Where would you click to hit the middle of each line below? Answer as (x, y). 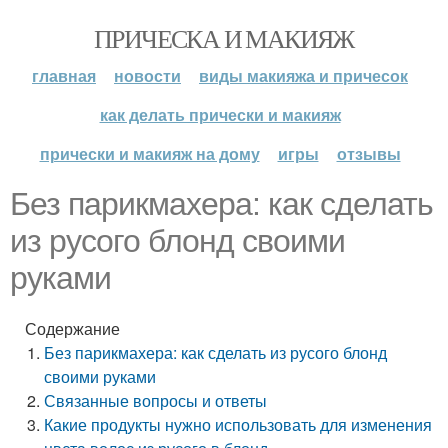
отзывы (368, 153)
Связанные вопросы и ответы (156, 400)
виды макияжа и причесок (303, 75)
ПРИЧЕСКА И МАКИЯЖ (224, 38)
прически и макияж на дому (149, 153)
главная (64, 75)
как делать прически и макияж (220, 114)
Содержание (72, 328)
